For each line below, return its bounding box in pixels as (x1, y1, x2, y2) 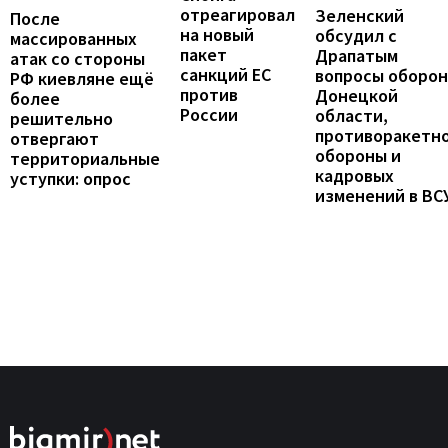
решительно (10, 107, 113, 131)
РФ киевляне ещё (10, 67, 154, 91)
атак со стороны (10, 47, 145, 71)
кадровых (315, 164, 394, 188)
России (180, 102, 238, 126)
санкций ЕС (180, 62, 271, 86)
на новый (180, 22, 254, 46)
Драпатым (315, 44, 398, 68)
